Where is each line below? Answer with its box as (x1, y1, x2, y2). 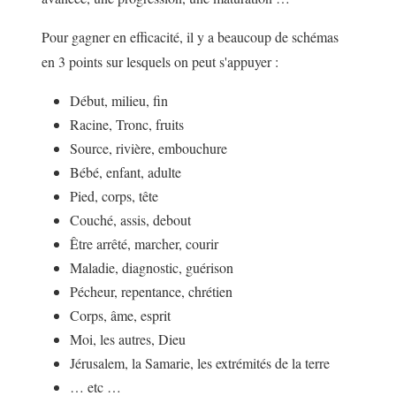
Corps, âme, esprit (70, 306, 171, 325)
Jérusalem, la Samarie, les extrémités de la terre (70, 354, 330, 373)
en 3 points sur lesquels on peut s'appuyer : (42, 52, 278, 72)
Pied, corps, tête (70, 187, 158, 206)
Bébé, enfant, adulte (70, 163, 181, 182)
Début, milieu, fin (70, 91, 168, 110)
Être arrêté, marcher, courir (70, 234, 218, 254)
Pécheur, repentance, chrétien (70, 282, 232, 301)
